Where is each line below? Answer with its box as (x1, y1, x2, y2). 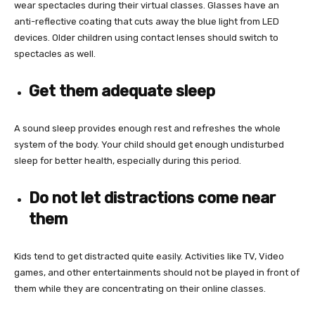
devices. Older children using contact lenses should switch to (14, 32, 278, 43)
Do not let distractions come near (29, 188, 276, 207)
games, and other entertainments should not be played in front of (14, 266, 300, 278)
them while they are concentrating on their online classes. (14, 283, 266, 294)
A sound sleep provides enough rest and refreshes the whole (14, 122, 281, 134)
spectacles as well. (14, 48, 96, 59)
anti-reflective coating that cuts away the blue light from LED (14, 15, 279, 27)
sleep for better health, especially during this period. (14, 155, 241, 166)
